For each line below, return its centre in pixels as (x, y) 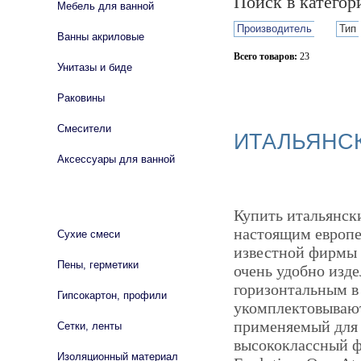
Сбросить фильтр (307, 85)
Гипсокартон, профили (112, 295)
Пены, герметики (98, 265)
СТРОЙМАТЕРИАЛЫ (88, 201)
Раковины (81, 98)
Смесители (84, 129)
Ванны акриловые (101, 37)
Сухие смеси (89, 234)
